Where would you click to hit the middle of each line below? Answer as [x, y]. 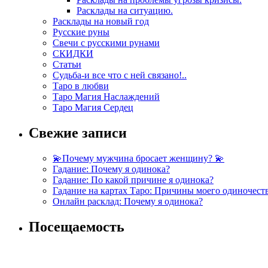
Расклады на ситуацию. [125, 11]
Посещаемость [77, 226]
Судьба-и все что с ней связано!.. [120, 75]
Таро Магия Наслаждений [106, 97]
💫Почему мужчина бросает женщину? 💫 [138, 158]
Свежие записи [78, 133]
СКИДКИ [73, 54]
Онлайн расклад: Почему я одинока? [128, 201]
